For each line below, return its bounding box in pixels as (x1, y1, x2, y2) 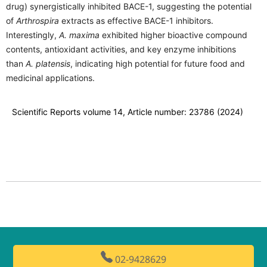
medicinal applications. (6, 72, 95, 83)
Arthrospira (16, 15, 59, 26)
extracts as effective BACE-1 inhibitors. (59, 15, 213, 26)
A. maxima (59, 29, 100, 40)
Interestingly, (6, 29, 59, 40)
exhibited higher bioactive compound (100, 29, 247, 40)
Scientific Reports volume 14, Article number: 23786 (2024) (12, 106, 243, 117)
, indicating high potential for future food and (70, 58, 245, 69)
